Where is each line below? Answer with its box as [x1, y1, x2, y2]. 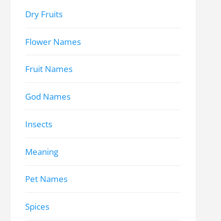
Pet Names [25, 173, 68, 185]
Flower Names [25, 36, 81, 47]
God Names [25, 91, 71, 103]
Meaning [25, 146, 59, 157]
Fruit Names [25, 63, 73, 75]
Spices [25, 201, 50, 213]
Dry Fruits [25, 8, 63, 20]
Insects [25, 118, 53, 130]
